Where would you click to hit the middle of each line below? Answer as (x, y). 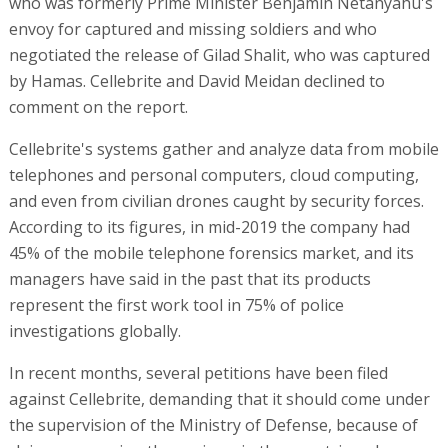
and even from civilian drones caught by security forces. (216, 201)
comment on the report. (98, 107)
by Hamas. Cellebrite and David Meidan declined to (196, 81)
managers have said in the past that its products (189, 279)
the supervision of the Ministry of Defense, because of (213, 425)
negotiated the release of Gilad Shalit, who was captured (219, 55)
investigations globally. (94, 331)
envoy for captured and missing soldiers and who (192, 29)
